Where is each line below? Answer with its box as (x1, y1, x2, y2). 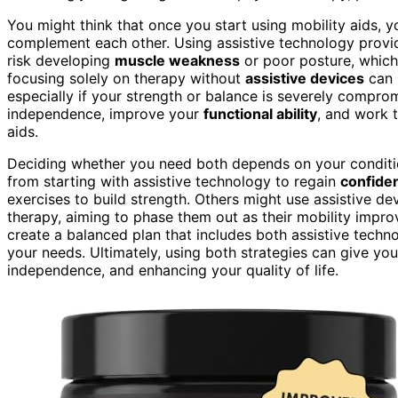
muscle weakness (115, 51, 240, 69)
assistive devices (245, 68, 364, 87)
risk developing (7, 51, 115, 69)
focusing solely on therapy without (7, 68, 245, 87)
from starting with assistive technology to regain (7, 171, 340, 190)
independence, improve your (7, 104, 203, 123)
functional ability (203, 104, 317, 123)
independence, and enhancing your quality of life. (7, 260, 338, 279)
